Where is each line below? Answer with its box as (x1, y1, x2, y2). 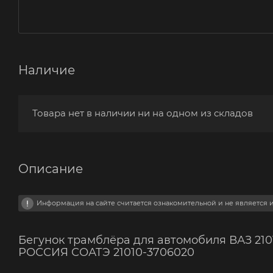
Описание (18, 161, 83, 176)
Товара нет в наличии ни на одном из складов (32, 107, 253, 119)
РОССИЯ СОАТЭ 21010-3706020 (18, 245, 194, 259)
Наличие (18, 62, 75, 77)
